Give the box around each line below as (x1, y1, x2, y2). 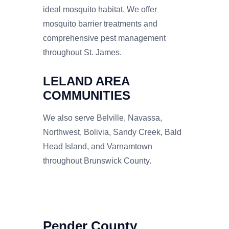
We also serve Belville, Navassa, (43, 113, 162, 122)
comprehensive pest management (43, 33, 166, 42)
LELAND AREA (43, 74, 129, 88)
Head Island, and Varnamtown (43, 142, 152, 151)
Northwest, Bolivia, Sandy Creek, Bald (43, 127, 181, 136)
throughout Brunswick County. (43, 156, 151, 165)
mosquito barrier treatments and (43, 19, 157, 28)
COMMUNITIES (43, 88, 130, 102)
